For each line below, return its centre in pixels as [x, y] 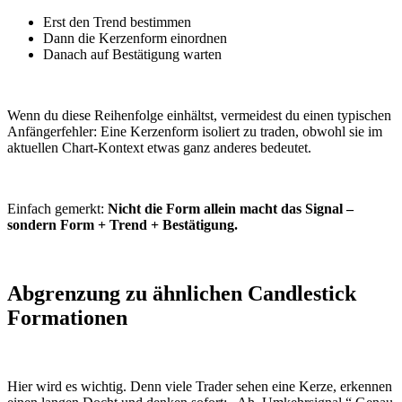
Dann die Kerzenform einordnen [135, 39]
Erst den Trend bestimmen [117, 22]
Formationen [67, 318]
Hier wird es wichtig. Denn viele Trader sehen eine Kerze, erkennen [200, 387]
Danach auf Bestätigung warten [132, 55]
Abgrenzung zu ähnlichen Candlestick [182, 294]
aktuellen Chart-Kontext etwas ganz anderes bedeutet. [159, 148]
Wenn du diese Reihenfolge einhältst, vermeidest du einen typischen [199, 116]
